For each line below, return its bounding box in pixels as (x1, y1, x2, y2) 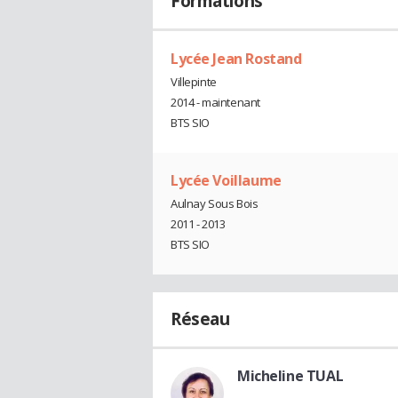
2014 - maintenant (171, 94, 260, 111)
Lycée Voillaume (171, 171, 282, 191)
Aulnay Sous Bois (171, 195, 259, 211)
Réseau (171, 306, 230, 330)
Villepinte (171, 74, 217, 91)
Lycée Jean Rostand (171, 49, 302, 69)
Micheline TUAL (237, 365, 344, 386)
